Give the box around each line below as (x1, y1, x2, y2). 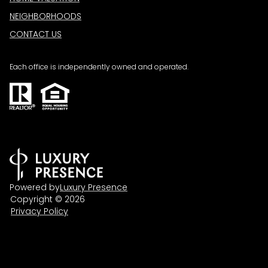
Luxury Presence (60, 181, 127, 194)
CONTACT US (10, 28, 62, 40)
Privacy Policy (11, 205, 68, 218)
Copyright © (10, 193, 65, 206)
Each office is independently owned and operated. (10, 61, 188, 72)
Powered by (10, 181, 60, 194)
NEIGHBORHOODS (10, 10, 81, 22)
